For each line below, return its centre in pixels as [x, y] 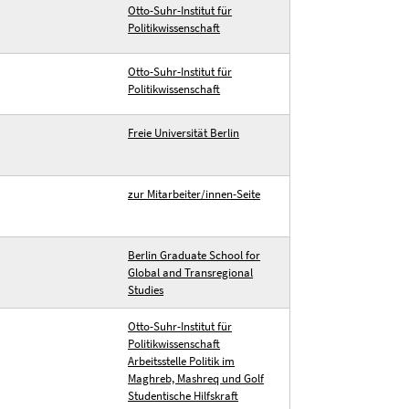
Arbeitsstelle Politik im [182, 361]
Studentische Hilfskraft [184, 396]
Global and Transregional [191, 273]
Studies [146, 290]
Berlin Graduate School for [194, 255]
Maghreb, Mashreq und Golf [196, 378]
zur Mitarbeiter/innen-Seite [194, 194]
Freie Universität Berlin [184, 133]
